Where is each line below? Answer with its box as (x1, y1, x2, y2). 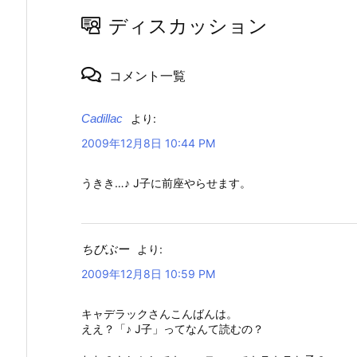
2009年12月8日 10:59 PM (81, 267, 215, 281)
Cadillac (81, 112, 123, 126)
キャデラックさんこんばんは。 (81, 307, 237, 321)
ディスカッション (108, 14, 268, 37)
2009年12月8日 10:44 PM (81, 136, 215, 151)
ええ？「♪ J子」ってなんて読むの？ (81, 322, 264, 336)
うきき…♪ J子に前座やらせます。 (81, 176, 251, 190)
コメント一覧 (109, 67, 186, 84)
